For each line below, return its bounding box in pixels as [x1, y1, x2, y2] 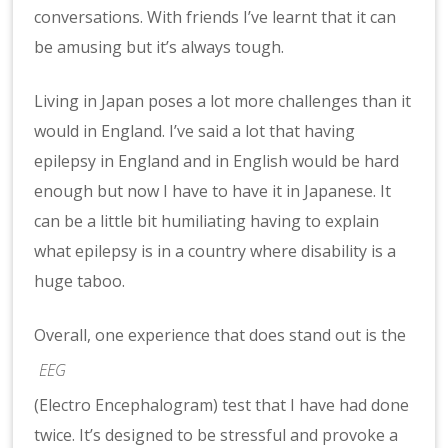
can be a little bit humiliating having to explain [34, 209, 380, 232]
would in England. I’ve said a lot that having [34, 119, 356, 142]
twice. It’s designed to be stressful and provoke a [34, 423, 399, 446]
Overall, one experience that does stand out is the [34, 323, 407, 346]
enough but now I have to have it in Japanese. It [34, 179, 392, 202]
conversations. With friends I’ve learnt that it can [34, 5, 397, 28]
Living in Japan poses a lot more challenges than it [34, 89, 412, 112]
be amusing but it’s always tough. [34, 35, 285, 58]
